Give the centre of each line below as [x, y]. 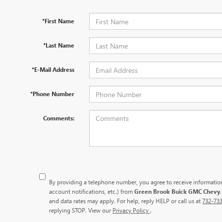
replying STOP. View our [81, 210]
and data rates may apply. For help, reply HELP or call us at [126, 201]
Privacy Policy [132, 210]
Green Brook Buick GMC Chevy [177, 191]
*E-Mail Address [53, 69]
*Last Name [58, 45]
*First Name [58, 21]
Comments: [58, 118]
